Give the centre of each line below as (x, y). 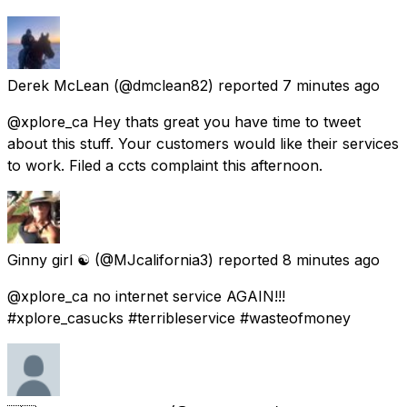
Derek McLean (58, 85)
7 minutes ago (331, 85)
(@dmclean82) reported (196, 85)
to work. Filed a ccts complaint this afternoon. (165, 165)
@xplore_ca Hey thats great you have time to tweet (184, 121)
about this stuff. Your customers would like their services (203, 143)
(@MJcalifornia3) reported (186, 259)
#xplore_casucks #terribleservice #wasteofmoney (179, 318)
